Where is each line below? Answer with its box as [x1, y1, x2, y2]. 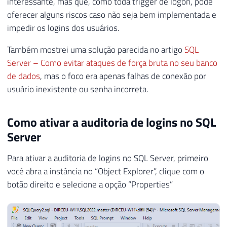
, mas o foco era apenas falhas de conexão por [40, 69, 206, 83]
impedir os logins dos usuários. [7, 21, 120, 35]
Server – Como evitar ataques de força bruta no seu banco [7, 56, 217, 70]
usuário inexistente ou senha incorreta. [7, 83, 148, 96]
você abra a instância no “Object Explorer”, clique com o [7, 165, 204, 178]
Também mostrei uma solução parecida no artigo [7, 43, 184, 57]
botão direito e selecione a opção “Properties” [7, 178, 173, 192]
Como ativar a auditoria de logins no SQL [7, 113, 216, 131]
